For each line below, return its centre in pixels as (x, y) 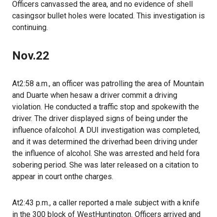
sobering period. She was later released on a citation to (105, 165)
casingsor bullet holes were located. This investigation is (108, 16)
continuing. (30, 27)
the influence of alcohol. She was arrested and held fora (106, 153)
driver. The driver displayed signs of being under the (100, 118)
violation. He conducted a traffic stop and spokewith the (106, 107)
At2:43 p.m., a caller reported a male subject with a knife (106, 203)
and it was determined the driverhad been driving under (105, 142)
